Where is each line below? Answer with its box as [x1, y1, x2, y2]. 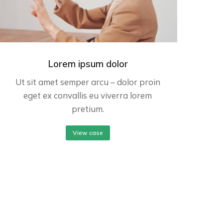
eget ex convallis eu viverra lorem [23, 90, 152, 101]
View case [72, 128, 103, 136]
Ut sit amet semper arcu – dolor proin [15, 76, 160, 87]
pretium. [71, 103, 104, 114]
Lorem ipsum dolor [47, 57, 128, 70]
